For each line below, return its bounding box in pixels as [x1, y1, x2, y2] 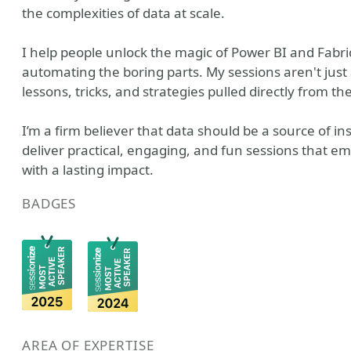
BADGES [22, 194, 77, 212]
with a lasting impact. [22, 161, 154, 179]
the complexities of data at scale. [22, 4, 225, 22]
